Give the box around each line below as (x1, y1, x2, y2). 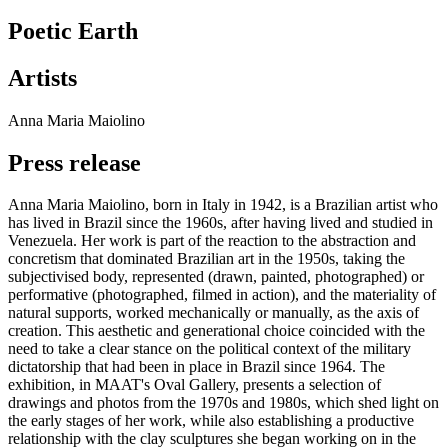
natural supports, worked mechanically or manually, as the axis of (8, 304, 419, 322)
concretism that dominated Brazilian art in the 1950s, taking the (8, 250, 405, 268)
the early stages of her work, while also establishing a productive (8, 412, 414, 430)
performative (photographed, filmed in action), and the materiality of (8, 286, 436, 304)
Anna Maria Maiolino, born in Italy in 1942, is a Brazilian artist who (8, 196, 438, 214)
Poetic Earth (8, 17, 138, 44)
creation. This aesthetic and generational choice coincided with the (8, 322, 425, 340)
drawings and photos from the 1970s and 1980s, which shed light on (8, 394, 439, 412)
